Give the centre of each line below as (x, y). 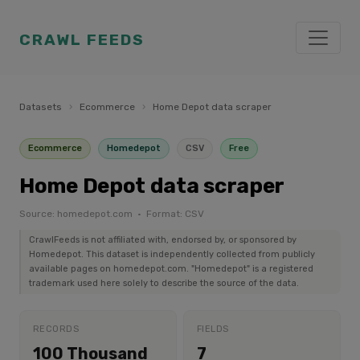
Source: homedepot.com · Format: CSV (112, 214)
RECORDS (56, 329)
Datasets (41, 107)
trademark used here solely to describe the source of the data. (164, 283)
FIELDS (213, 329)
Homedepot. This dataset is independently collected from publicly (172, 254)
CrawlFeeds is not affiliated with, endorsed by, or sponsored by (163, 240)
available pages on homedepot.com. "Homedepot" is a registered (171, 269)
